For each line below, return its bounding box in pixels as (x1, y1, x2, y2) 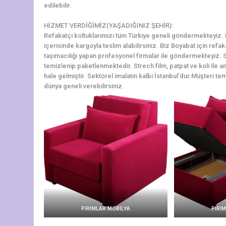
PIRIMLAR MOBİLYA (81, 205, 130, 212)
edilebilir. (44, 1, 72, 9)
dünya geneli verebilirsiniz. (44, 82, 124, 90)
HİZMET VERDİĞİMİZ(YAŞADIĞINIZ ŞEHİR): (44, 21, 173, 29)
